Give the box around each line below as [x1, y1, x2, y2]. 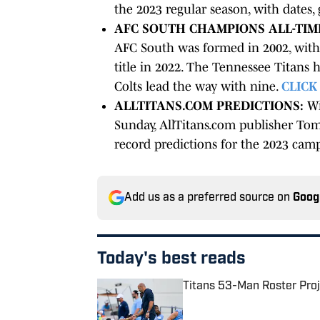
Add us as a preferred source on [124, 192, 293, 204]
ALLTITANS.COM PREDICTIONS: [114, 99, 304, 113]
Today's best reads [97, 251, 246, 268]
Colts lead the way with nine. [114, 79, 281, 94]
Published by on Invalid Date [182, 294, 312, 306]
